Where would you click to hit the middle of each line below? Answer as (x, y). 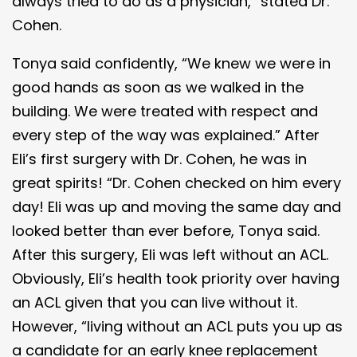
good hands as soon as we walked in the (158, 87)
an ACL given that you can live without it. (155, 302)
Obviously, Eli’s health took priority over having (176, 278)
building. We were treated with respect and (165, 111)
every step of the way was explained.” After (166, 135)
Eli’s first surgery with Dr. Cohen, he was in (159, 159)
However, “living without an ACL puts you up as (177, 326)
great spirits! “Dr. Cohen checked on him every (177, 182)
